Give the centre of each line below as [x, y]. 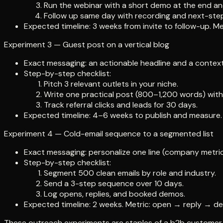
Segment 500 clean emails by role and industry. [130, 173]
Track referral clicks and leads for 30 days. [121, 105]
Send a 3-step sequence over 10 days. [114, 184]
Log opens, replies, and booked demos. [114, 194]
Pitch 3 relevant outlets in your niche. [111, 84]
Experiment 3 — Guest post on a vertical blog [87, 45]
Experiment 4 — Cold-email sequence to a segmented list [109, 134]
